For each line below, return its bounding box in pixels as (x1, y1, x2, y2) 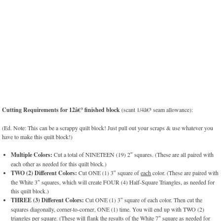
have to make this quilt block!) (2, 133, 73, 141)
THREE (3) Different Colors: (11, 196, 84, 205)
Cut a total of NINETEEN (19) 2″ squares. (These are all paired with (52, 150, 214, 159)
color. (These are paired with (151, 169, 219, 177)
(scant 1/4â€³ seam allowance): (120, 106, 193, 114)
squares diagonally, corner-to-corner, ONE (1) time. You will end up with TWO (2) (11, 205, 205, 214)
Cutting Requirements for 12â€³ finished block (2, 106, 120, 114)
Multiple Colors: (11, 150, 53, 159)
